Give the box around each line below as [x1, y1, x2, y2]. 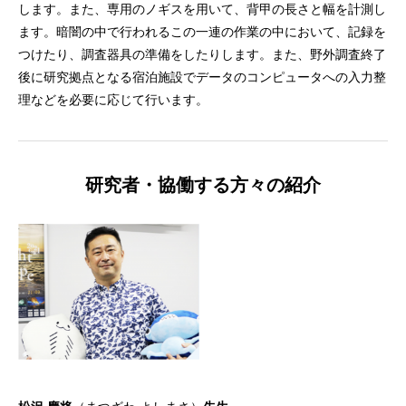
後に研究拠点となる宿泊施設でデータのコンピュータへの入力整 [18, 70, 386, 84]
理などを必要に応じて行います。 [18, 92, 208, 107]
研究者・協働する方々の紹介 [85, 174, 321, 195]
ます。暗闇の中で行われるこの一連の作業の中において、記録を [18, 24, 386, 39]
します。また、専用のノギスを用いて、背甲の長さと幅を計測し [18, 2, 386, 16]
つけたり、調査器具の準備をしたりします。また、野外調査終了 [18, 47, 386, 62]
